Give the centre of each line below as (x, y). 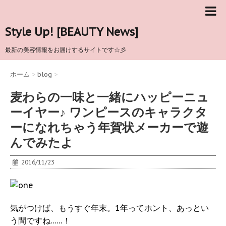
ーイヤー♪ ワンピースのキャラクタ (109, 112)
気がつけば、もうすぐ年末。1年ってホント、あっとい (109, 208)
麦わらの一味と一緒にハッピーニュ (109, 97)
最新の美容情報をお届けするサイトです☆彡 (66, 50)
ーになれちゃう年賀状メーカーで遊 (109, 128)
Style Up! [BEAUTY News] (72, 32)
